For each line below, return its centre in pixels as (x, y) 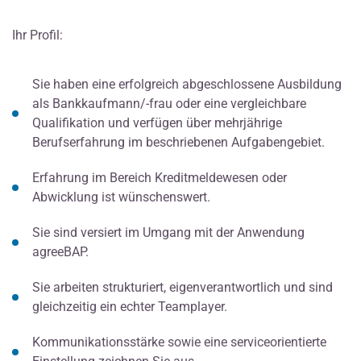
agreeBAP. (60, 252)
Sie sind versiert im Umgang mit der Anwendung (168, 233)
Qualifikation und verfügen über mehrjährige (157, 123)
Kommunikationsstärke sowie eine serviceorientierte (179, 342)
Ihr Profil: (37, 35)
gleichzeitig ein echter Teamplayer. (130, 307)
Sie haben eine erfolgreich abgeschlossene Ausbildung (187, 85)
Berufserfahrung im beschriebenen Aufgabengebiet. (178, 143)
